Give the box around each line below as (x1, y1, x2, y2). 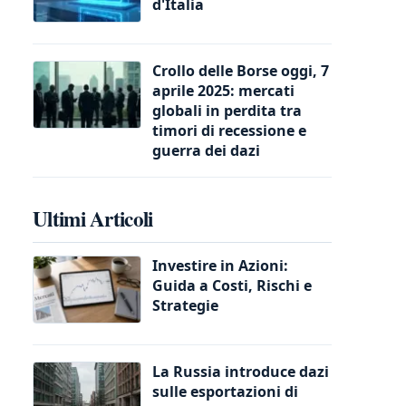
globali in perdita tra (152, 100, 302, 121)
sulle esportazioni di (152, 381, 298, 401)
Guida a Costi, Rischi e (152, 275, 312, 295)
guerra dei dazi (152, 140, 260, 160)
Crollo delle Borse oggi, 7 (152, 60, 329, 81)
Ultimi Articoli (33, 202, 153, 234)
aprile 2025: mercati (152, 80, 295, 101)
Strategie (152, 295, 218, 315)
